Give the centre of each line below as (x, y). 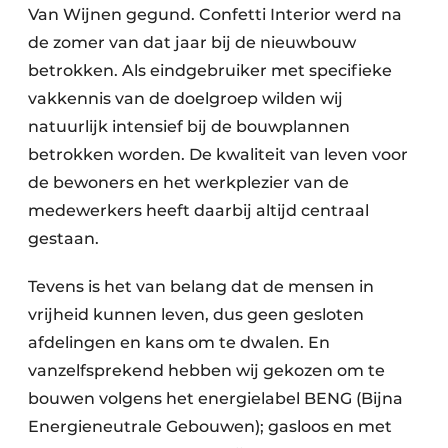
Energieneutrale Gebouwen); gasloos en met (210, 426)
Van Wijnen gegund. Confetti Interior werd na (215, 14)
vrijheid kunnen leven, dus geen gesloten (196, 314)
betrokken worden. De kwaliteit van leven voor (218, 154)
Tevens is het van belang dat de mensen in (201, 286)
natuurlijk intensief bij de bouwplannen (189, 126)
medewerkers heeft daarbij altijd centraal (198, 210)
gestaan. (71, 238)
